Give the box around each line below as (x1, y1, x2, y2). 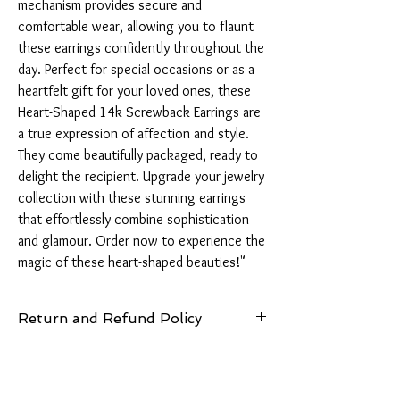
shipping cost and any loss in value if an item (18, 362, 250, 379)
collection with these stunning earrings (18, 189, 246, 207)
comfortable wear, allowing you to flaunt (18, 18, 254, 36)
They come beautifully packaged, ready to (18, 146, 258, 164)
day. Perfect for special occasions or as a (18, 61, 254, 79)
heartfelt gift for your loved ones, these (18, 82, 251, 100)
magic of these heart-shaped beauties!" (18, 254, 246, 271)
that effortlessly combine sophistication (18, 211, 249, 229)
